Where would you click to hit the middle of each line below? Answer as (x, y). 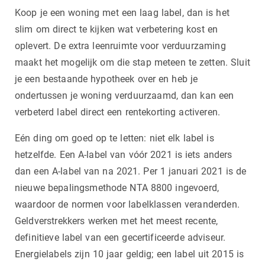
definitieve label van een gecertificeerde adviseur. (120, 237)
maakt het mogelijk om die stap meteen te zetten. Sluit (132, 62)
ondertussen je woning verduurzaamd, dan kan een (125, 95)
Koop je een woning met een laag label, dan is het (122, 12)
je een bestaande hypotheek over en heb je (106, 79)
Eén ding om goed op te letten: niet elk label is (114, 138)
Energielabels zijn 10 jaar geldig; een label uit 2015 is (130, 254)
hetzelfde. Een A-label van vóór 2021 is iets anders (124, 154)
